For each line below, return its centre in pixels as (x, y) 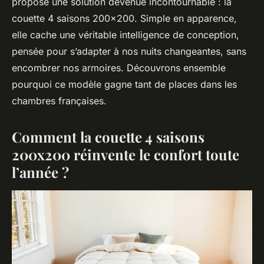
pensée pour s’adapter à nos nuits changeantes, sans (129, 51)
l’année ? (40, 172)
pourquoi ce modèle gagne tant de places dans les (124, 84)
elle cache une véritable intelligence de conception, (126, 35)
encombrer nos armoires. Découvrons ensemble (119, 68)
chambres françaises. (59, 101)
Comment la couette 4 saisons (108, 137)
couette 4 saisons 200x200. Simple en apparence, (124, 18)
